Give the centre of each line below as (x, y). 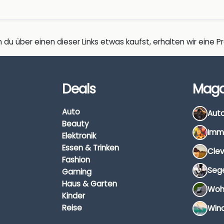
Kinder (73, 195)
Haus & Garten (89, 183)
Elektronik (79, 135)
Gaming (77, 171)
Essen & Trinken (90, 147)
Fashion (76, 159)
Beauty (75, 123)
